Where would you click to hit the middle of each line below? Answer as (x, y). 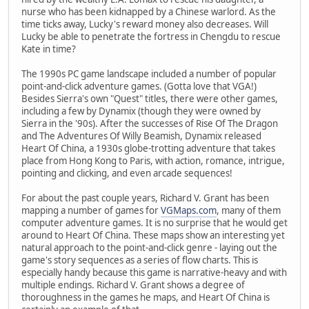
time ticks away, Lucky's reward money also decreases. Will (145, 24)
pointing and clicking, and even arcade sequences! (127, 173)
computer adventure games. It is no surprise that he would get (154, 222)
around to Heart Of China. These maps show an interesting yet (153, 235)
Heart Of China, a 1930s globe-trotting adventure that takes (148, 148)
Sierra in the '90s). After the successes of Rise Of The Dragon (150, 123)
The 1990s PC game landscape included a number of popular (149, 73)
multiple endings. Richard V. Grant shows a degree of (133, 285)
